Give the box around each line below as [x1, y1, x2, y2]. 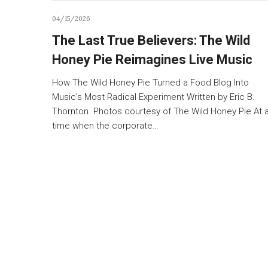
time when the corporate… [52, 120, 159, 131]
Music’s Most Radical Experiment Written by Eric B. [52, 91, 255, 102]
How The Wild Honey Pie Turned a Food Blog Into [52, 77, 249, 88]
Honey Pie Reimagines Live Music [52, 51, 252, 67]
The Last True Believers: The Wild [52, 32, 250, 48]
